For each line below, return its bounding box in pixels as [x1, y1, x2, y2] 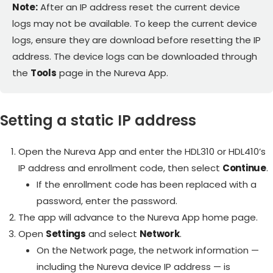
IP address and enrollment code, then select [18, 161, 222, 175]
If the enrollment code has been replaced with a [37, 178, 257, 191]
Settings [46, 227, 86, 241]
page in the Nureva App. [56, 66, 168, 80]
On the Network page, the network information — [37, 244, 259, 257]
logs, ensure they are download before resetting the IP [12, 34, 261, 47]
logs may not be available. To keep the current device [12, 17, 257, 30]
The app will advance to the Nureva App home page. [18, 211, 258, 224]
